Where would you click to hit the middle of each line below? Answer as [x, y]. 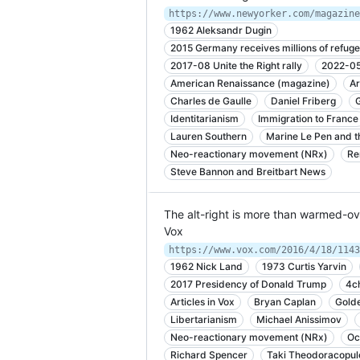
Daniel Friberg [303, 101]
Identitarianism [205, 119]
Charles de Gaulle [211, 101]
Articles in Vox [202, 302]
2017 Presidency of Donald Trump [248, 284]
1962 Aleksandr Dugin [221, 30]
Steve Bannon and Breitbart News [248, 172]
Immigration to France [308, 119]
